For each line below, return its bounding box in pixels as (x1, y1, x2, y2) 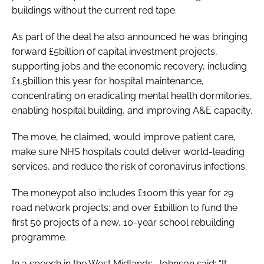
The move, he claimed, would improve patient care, (12, 131, 236, 143)
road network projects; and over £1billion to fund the (12, 202, 237, 213)
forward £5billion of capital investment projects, (12, 45, 217, 57)
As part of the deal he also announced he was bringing (12, 31, 247, 42)
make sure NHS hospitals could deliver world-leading (12, 146, 245, 157)
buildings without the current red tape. (12, 4, 177, 16)
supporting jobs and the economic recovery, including (12, 60, 247, 72)
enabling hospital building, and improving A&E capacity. (12, 104, 252, 116)
